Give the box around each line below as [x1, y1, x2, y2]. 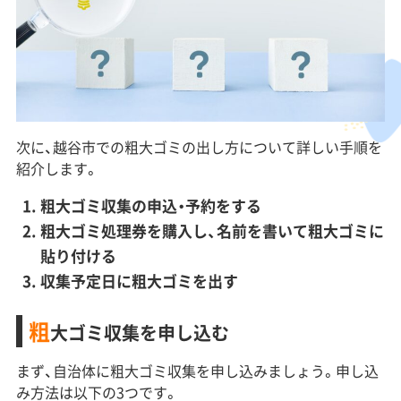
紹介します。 [15, 157, 98, 179]
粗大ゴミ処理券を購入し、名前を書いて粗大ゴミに [39, 218, 384, 242]
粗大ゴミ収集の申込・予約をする [39, 193, 261, 217]
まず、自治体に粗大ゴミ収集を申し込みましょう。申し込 [15, 359, 379, 381]
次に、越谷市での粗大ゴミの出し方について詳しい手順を [15, 135, 382, 158]
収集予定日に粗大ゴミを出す [39, 269, 238, 292]
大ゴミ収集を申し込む [49, 319, 229, 346]
